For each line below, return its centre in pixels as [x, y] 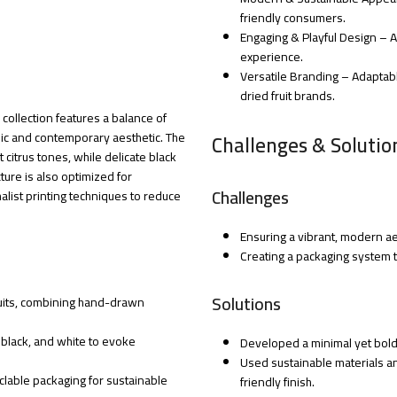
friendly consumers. [293, 18]
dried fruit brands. [288, 96]
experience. [272, 57]
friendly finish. [277, 382]
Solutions [246, 304]
